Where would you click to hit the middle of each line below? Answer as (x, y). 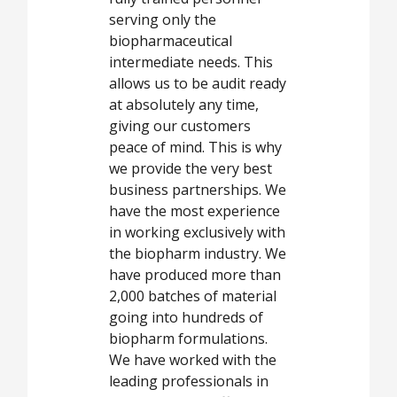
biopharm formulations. (188, 338)
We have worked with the (193, 359)
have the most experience (195, 210)
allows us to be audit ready (198, 83)
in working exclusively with (197, 232)
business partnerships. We (198, 189)
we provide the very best (191, 168)
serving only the (163, 19)
